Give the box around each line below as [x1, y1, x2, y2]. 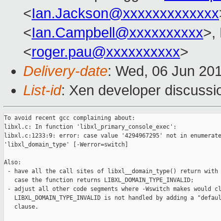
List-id [23, 82, 61, 99]
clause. [4, 203, 38, 211]
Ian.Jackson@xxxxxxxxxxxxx [32, 5, 219, 22]
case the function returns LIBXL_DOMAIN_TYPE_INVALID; [4, 177, 194, 184]
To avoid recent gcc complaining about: [4, 114, 135, 122]
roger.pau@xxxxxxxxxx [32, 44, 180, 60]
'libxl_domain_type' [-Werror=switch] [4, 141, 128, 148]
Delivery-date [23, 63, 108, 79]
